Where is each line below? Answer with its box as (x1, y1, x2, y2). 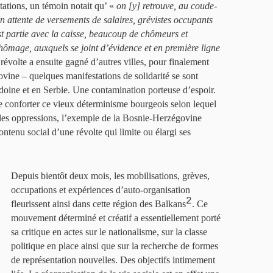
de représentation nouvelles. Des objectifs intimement (11, 255, 215, 265)
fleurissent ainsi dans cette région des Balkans (11, 199, 186, 209)
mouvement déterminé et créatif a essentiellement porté (11, 213, 221, 223)
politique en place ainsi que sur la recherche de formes (11, 241, 218, 251)
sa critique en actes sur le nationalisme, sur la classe (11, 227, 207, 237)
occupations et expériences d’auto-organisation (11, 185, 190, 195)
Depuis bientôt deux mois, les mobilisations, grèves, (11, 171, 210, 181)
